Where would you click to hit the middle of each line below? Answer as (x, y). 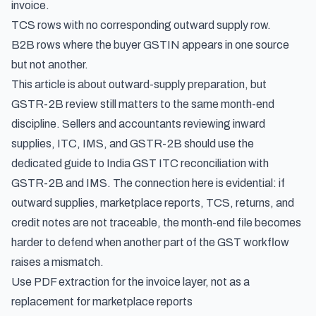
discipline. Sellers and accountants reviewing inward (138, 124)
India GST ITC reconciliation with (188, 163)
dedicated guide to (59, 163)
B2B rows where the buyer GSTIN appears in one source (150, 45)
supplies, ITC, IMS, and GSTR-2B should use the (133, 144)
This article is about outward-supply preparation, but (139, 84)
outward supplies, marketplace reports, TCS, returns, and (153, 203)
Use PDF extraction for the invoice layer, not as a (130, 282)
